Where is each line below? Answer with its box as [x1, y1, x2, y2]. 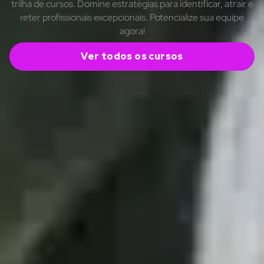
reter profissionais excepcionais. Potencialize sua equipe [20, 11, 244, 24]
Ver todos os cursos [81, 49, 183, 62]
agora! [119, 24, 145, 37]
